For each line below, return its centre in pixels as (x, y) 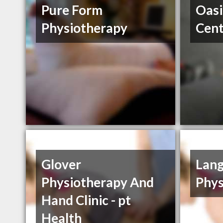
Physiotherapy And (98, 182)
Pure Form (72, 10)
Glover (61, 165)
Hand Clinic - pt (86, 200)
